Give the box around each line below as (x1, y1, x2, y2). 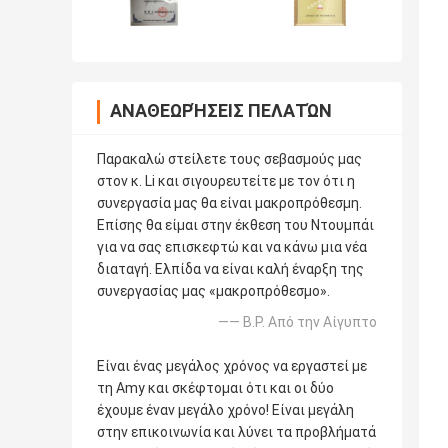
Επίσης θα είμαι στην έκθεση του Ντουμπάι (97, 217, 374, 234)
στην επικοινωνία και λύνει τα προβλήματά (97, 424, 376, 441)
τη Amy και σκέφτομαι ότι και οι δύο (97, 380, 334, 397)
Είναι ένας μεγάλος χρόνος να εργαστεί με (97, 358, 367, 375)
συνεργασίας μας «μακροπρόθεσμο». (97, 283, 330, 300)
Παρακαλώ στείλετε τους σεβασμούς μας (97, 151, 362, 168)
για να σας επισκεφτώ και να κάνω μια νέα (97, 239, 367, 256)
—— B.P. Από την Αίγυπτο (218, 314, 377, 331)
